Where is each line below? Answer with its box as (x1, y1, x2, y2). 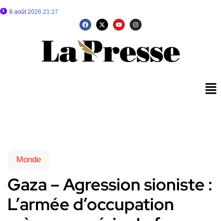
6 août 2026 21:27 (9, 8, 58, 15)
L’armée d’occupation (7, 193, 174, 216)
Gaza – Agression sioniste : (7, 173, 213, 196)
